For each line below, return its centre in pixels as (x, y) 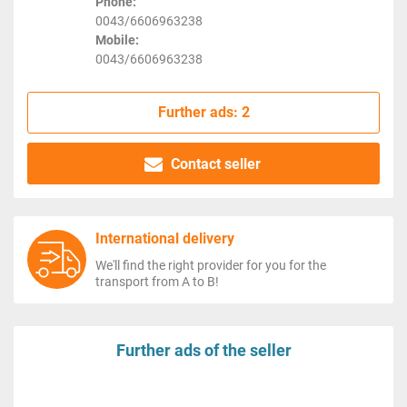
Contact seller (214, 164)
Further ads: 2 (203, 112)
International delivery (165, 238)
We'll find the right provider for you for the (211, 265)
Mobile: (117, 40)
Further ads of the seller (203, 350)
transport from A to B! (157, 281)
